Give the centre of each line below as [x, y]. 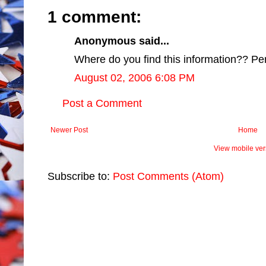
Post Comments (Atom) [168, 176]
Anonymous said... [122, 41]
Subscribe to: [80, 176]
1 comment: [94, 17]
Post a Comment [102, 103]
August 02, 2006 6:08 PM [134, 77]
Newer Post [69, 130]
